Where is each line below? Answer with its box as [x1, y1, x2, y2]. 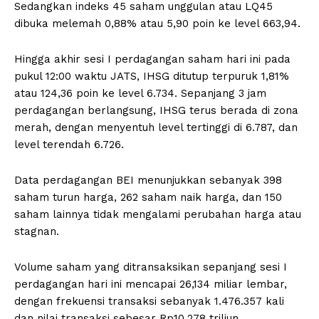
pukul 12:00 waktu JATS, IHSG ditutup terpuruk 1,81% [14, 69, 289, 83]
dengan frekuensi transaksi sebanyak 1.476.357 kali [14, 294, 284, 308]
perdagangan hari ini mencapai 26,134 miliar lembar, [14, 277, 287, 291]
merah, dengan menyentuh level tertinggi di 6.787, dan [14, 120, 298, 134]
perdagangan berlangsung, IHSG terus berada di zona [14, 103, 298, 117]
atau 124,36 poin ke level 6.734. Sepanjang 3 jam [14, 86, 266, 100]
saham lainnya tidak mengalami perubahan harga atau [14, 207, 301, 221]
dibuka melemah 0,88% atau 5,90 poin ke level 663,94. [14, 16, 300, 30]
